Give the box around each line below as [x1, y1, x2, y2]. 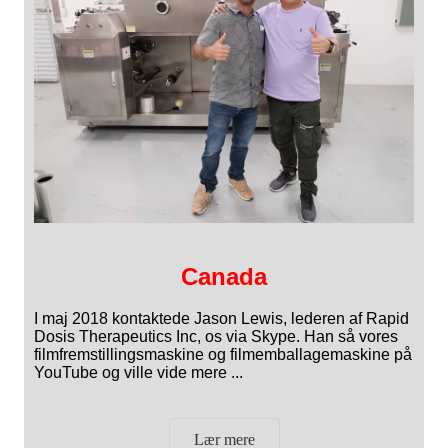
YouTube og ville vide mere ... [34, 364, 243, 382]
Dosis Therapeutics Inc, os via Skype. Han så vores [34, 328, 398, 346]
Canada [181, 262, 267, 290]
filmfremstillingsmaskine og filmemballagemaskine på [34, 346, 412, 364]
